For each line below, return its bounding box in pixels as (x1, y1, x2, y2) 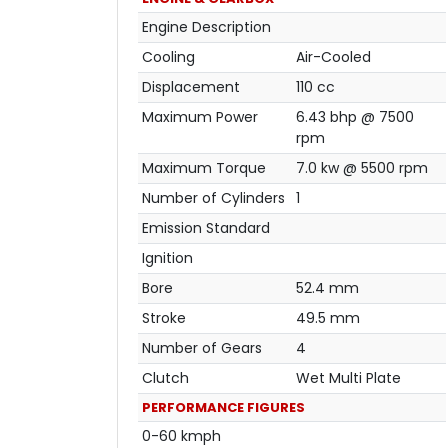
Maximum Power (142, 106, 258, 127)
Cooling (142, 46, 195, 67)
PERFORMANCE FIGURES (142, 397, 305, 417)
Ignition (142, 247, 193, 268)
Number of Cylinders (142, 187, 285, 208)
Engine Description (142, 16, 271, 37)
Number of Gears (142, 337, 262, 358)
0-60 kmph (142, 425, 221, 446)
